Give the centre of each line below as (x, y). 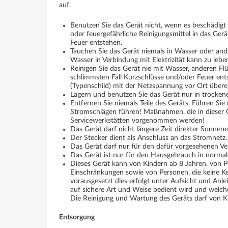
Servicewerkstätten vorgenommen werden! (137, 121)
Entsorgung (77, 217)
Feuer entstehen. (96, 43)
